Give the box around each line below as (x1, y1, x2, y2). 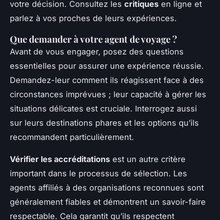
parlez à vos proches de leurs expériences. (10, 13, 177, 23)
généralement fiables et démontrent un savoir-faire (10, 196, 206, 207)
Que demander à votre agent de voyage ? (10, 32, 177, 45)
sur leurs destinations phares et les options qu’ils (10, 117, 199, 128)
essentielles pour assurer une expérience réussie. (10, 60, 204, 71)
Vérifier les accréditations (10, 154, 110, 164)
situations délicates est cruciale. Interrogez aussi (10, 103, 197, 113)
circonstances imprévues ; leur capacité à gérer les (10, 89, 206, 99)
